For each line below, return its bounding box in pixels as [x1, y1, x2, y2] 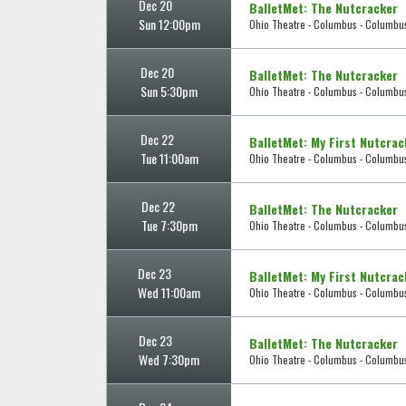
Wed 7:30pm [139, 350, 199, 370]
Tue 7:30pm [140, 216, 198, 236]
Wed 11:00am [138, 283, 200, 303]
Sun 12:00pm [138, 14, 200, 34]
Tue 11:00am [140, 149, 198, 169]
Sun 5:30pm [140, 82, 198, 101]
